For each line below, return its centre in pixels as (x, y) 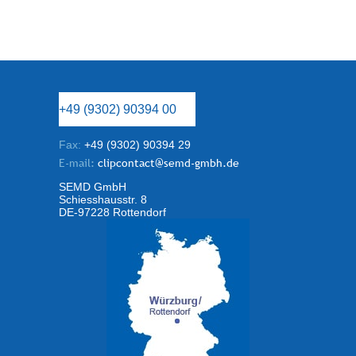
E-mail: (77, 163)
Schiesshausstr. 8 (103, 199)
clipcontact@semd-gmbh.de (167, 163)
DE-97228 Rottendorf (112, 212)
